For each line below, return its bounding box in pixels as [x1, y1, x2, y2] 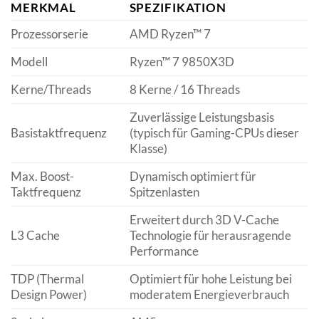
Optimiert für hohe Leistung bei [129, 271, 292, 286]
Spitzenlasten [129, 184, 199, 199]
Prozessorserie [11, 26, 88, 41]
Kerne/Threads [11, 82, 91, 97]
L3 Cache [11, 228, 60, 243]
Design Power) [11, 287, 87, 302]
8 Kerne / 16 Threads [129, 82, 240, 97]
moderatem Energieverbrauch [129, 287, 289, 302]
